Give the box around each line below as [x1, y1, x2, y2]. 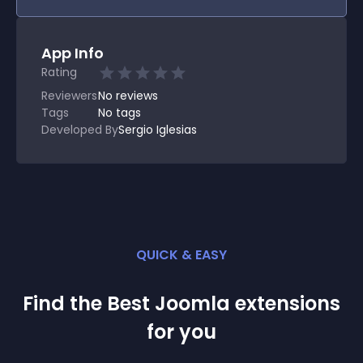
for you [147, 318, 216, 345]
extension [235, 290, 330, 317]
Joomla [155, 290, 230, 317]
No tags [98, 105, 141, 121]
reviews [116, 88, 158, 104]
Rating [41, 64, 77, 80]
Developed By [41, 122, 118, 138]
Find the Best [23, 290, 155, 317]
